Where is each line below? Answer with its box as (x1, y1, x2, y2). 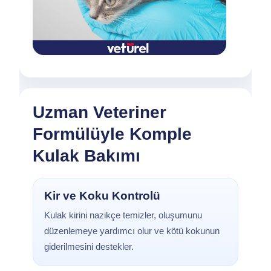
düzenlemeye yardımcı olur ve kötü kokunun (44, 226, 220, 236)
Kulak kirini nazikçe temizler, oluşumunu (44, 210, 202, 220)
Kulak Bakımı (33, 146, 140, 165)
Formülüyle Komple (33, 125, 192, 143)
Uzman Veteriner (33, 103, 166, 122)
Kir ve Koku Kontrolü (44, 189, 160, 202)
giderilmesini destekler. (44, 241, 134, 252)
